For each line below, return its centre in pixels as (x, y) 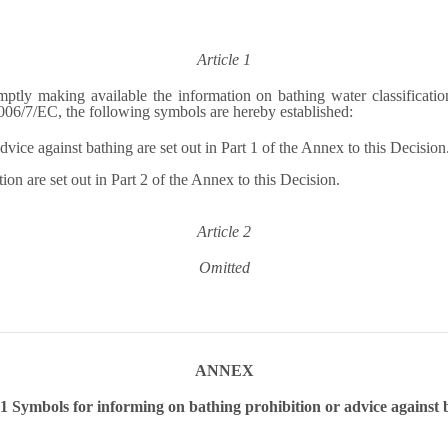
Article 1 (224, 59)
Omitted (224, 267)
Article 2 (224, 231)
